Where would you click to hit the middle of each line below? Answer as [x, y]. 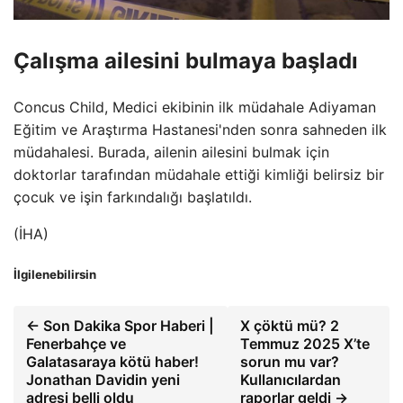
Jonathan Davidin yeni [103, 380]
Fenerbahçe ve [76, 344]
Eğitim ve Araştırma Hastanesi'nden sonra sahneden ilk [200, 129]
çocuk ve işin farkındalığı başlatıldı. [133, 197]
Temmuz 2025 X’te [305, 344]
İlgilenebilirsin [55, 275]
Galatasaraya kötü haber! [112, 362]
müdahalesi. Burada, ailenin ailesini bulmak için [171, 152]
